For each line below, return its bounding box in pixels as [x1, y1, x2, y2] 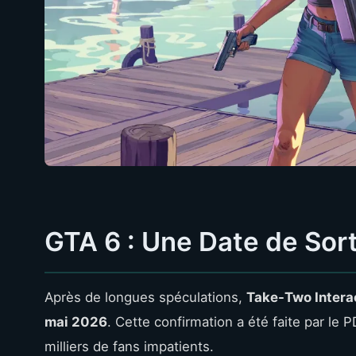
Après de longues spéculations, [44, 289, 246, 305]
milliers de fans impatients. [44, 339, 214, 354]
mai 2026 [44, 314, 107, 330]
